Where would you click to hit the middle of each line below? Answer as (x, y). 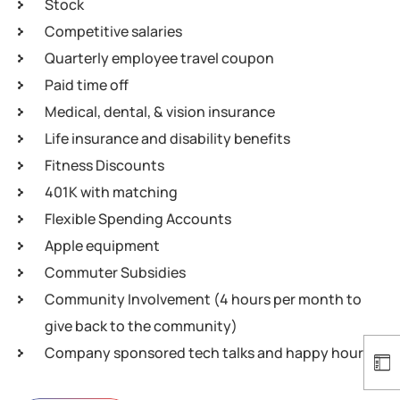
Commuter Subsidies (115, 272)
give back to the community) (141, 326)
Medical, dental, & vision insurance (160, 112)
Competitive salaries (113, 31)
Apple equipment (102, 246)
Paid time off (87, 85)
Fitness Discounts (104, 165)
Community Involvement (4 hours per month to (203, 299)
